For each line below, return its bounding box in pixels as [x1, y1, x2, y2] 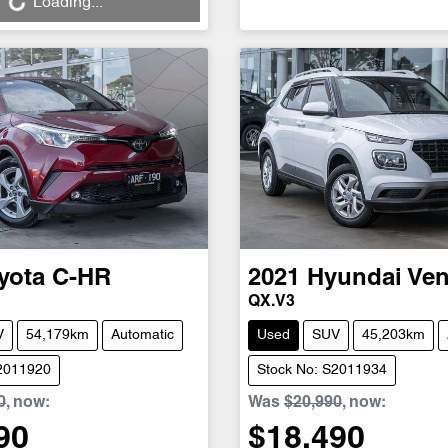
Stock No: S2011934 [256, 363, 387, 377]
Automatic [111, 328, 174, 342]
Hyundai [306, 267, 402, 290]
